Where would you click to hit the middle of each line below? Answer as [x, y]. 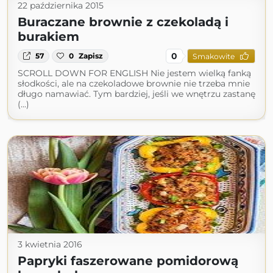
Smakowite [213, 56]
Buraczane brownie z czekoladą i [123, 22]
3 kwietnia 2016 [50, 244]
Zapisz [91, 56]
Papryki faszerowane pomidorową [128, 261]
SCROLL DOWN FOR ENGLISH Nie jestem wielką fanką [134, 73]
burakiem [48, 37]
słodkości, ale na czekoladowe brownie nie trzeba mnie [134, 83]
